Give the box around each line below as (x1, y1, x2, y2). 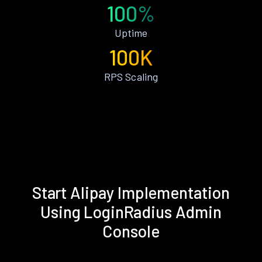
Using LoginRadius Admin (40, 202, 222, 222)
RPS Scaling (104, 70, 158, 84)
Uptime (114, 26, 148, 40)
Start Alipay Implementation (32, 182, 230, 203)
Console (102, 221, 160, 242)
